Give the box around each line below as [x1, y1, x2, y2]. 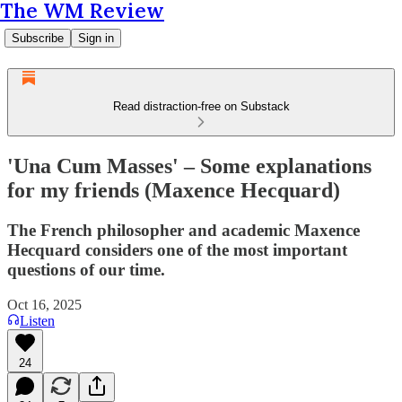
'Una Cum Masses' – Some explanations [7, 153, 371, 178]
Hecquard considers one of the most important [7, 240, 347, 259]
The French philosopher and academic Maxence [7, 220, 360, 240]
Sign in [78, 31, 114, 45]
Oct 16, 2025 [7, 296, 82, 312]
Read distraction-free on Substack [112, 100, 290, 113]
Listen [20, 312, 55, 328]
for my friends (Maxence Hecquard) [7, 178, 340, 202]
